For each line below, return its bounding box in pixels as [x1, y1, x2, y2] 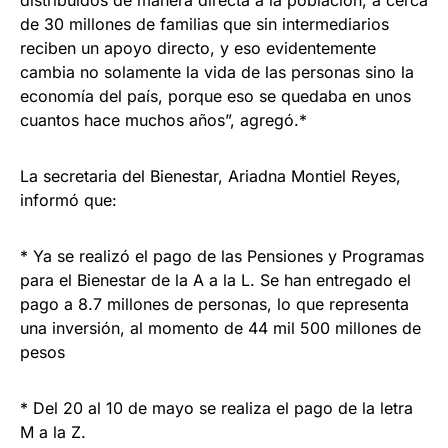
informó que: [20, 189, 117, 210]
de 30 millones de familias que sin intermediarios [20, 13, 389, 34]
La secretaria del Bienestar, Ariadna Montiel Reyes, [20, 165, 401, 186]
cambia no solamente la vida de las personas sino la [20, 61, 414, 82]
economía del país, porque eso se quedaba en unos [20, 85, 411, 106]
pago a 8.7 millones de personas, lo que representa [20, 293, 409, 314]
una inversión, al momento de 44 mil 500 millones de [20, 317, 421, 338]
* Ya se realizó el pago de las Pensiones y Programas [20, 245, 424, 266]
